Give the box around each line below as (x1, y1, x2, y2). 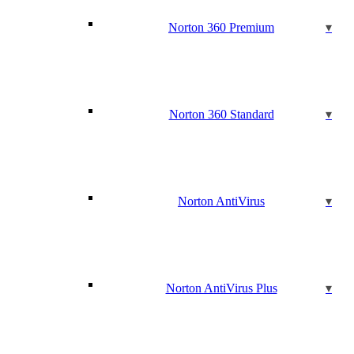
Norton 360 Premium (168, 21, 274, 34)
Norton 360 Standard (168, 107, 274, 121)
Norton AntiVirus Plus (165, 281, 277, 295)
